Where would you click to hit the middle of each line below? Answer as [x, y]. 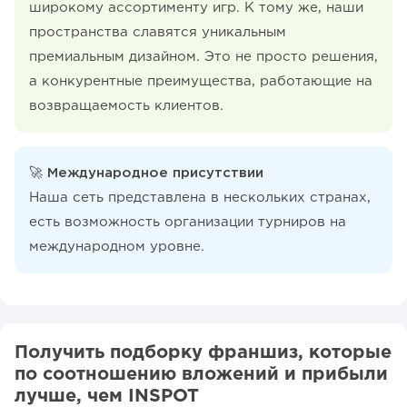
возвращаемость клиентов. [129, 105]
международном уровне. [117, 246]
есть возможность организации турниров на [188, 222]
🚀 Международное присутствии [146, 173]
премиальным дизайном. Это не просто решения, [203, 56]
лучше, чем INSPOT [107, 396]
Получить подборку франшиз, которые [203, 352]
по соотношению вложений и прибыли [201, 374]
